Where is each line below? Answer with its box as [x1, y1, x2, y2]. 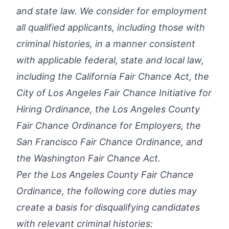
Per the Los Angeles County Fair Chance [16, 169, 194, 180]
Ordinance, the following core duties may [16, 186, 197, 196]
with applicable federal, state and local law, [16, 55, 204, 65]
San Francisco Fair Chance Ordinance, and [16, 136, 202, 147]
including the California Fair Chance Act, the [16, 71, 209, 82]
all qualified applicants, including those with [16, 22, 205, 33]
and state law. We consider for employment [16, 6, 207, 16]
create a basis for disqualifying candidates [16, 202, 200, 213]
